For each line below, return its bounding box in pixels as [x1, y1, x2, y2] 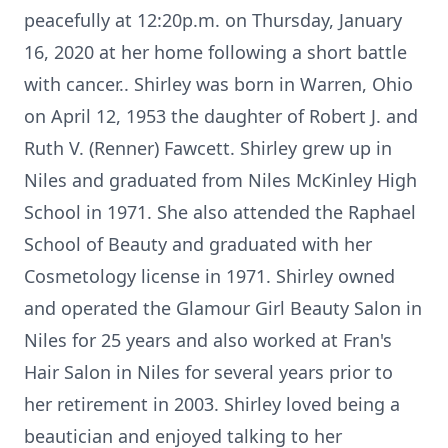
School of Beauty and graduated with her [24, 232, 372, 256]
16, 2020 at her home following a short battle [24, 40, 407, 64]
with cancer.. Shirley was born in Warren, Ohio [24, 72, 413, 96]
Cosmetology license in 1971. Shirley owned [24, 264, 395, 288]
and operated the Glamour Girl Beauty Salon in [24, 296, 422, 320]
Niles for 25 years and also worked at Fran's [24, 328, 392, 352]
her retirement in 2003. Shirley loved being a [24, 392, 400, 416]
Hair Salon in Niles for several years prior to [24, 360, 393, 384]
